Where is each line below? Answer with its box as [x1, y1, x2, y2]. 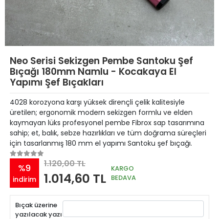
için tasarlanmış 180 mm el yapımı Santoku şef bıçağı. [10, 138, 192, 148]
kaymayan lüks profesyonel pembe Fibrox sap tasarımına [10, 118, 204, 128]
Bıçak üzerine [15, 200, 57, 210]
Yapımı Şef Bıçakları [10, 76, 104, 89]
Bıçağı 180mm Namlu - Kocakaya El [10, 65, 176, 78]
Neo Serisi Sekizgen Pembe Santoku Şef [10, 54, 193, 67]
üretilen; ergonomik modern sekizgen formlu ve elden [10, 108, 193, 117]
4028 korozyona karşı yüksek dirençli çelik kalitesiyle [10, 97, 185, 107]
